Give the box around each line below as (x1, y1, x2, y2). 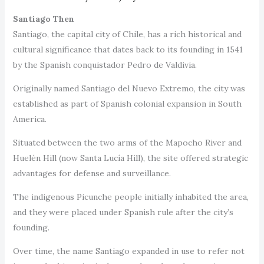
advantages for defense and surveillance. (12, 167, 173, 179)
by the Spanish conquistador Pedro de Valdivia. (12, 59, 199, 70)
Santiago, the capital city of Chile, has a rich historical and (12, 28, 242, 39)
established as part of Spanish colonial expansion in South (12, 98, 242, 109)
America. (12, 113, 49, 124)
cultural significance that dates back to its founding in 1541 (12, 44, 243, 55)
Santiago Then (12, 13, 74, 24)
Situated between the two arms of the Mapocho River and (12, 137, 242, 148)
